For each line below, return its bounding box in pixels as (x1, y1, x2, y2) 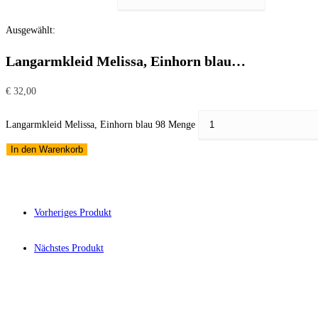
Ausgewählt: (6, 25, 55, 35)
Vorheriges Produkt (34, 207, 111, 219)
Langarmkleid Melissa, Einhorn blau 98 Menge (6, 119, 195, 131)
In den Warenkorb (11, 144, 83, 155)
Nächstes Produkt (34, 243, 104, 254)
